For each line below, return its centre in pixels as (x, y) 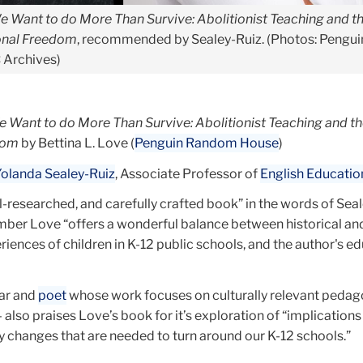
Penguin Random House (207, 143)
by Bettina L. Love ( (77, 143)
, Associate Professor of (188, 173)
